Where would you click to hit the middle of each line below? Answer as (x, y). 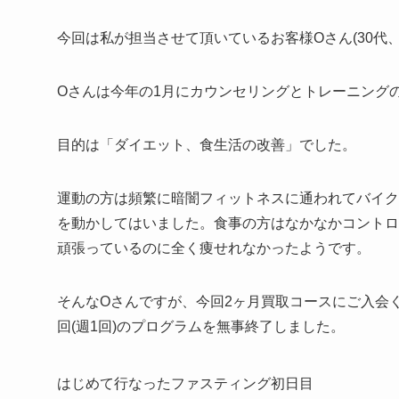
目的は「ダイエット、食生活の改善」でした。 (207, 145)
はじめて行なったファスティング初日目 (185, 384)
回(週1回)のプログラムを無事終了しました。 (201, 327)
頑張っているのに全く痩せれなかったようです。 (214, 248)
